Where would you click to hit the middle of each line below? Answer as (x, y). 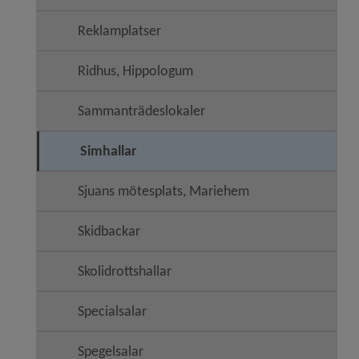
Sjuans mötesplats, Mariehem (163, 191)
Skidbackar (109, 231)
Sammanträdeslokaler (141, 111)
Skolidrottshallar (125, 271)
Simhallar (108, 151)
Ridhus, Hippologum (135, 71)
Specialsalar (112, 311)
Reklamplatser (119, 30)
